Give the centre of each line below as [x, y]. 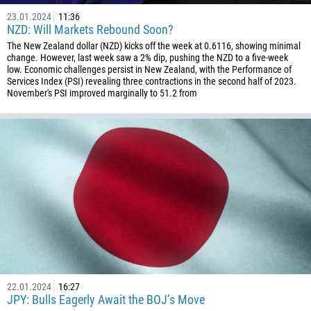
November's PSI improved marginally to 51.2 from [102, 93]
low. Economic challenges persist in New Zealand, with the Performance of [149, 69]
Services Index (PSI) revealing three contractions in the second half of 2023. [152, 81]
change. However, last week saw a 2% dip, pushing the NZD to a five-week [148, 58]
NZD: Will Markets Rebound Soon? [90, 30]
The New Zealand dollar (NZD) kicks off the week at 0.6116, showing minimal [154, 46]
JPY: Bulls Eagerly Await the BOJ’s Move [106, 300]
